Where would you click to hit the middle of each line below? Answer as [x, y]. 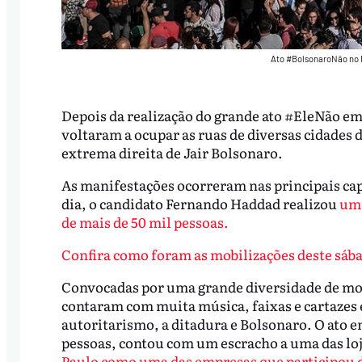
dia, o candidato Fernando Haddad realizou [200, 204]
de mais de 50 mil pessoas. [145, 222]
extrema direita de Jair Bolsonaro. [173, 153]
